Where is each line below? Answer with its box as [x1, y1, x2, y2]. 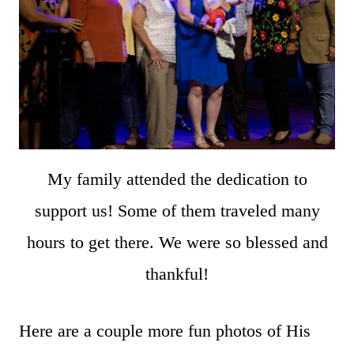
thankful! [145, 263, 209, 284]
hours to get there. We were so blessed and [26, 232, 328, 252]
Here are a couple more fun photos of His [19, 320, 311, 341]
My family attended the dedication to [47, 168, 307, 189]
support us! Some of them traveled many [34, 200, 320, 220]
